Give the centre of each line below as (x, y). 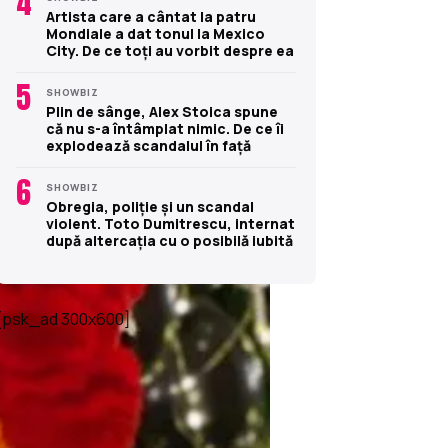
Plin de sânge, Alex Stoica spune (162, 111)
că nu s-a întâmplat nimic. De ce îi (165, 128)
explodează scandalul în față (148, 145)
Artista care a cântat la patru (151, 16)
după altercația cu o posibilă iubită (169, 240)
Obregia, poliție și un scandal (150, 206)
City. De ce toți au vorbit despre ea (170, 50)
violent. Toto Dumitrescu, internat (170, 223)
